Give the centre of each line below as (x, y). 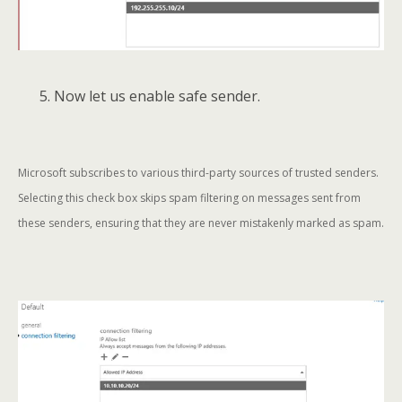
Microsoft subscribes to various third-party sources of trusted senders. (198, 172)
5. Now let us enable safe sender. (139, 96)
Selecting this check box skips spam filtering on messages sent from (189, 197)
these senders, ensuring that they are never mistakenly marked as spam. (201, 223)
